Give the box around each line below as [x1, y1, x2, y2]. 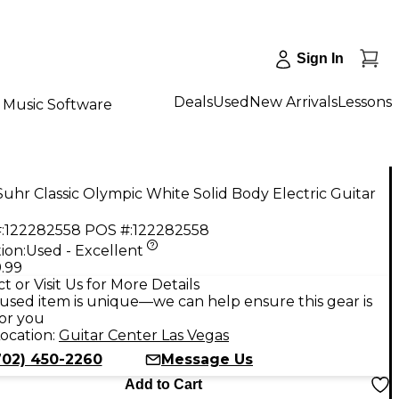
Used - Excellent [26, 241, 143, 259]
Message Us [161, 350, 253, 368]
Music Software [3, 95, 112, 113]
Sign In [297, 51, 344, 66]
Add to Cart [124, 376, 202, 392]
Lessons [338, 93, 392, 110]
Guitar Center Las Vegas [59, 326, 229, 344]
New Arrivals [249, 93, 338, 110]
